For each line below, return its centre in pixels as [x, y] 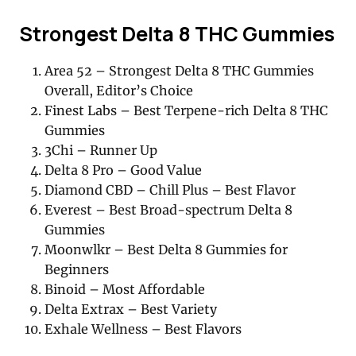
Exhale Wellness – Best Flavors [143, 329]
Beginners [77, 269]
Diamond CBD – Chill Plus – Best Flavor [170, 190]
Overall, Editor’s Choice [119, 90]
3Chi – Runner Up [101, 150]
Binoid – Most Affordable [125, 289]
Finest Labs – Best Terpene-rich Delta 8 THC [187, 110]
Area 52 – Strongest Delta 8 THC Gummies [180, 70]
